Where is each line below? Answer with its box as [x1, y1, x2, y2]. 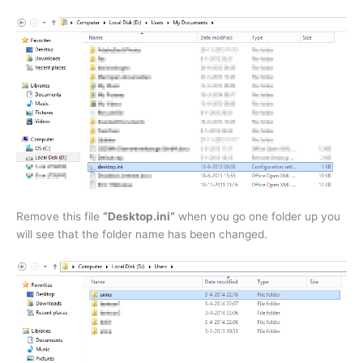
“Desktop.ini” [103, 209, 175, 223]
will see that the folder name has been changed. [16, 227, 267, 241]
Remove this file [16, 209, 103, 223]
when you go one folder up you [175, 209, 340, 223]
